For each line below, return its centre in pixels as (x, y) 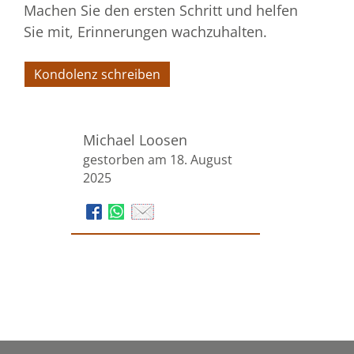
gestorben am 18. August (158, 159)
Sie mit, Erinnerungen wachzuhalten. (145, 31)
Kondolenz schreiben (97, 74)
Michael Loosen (135, 139)
